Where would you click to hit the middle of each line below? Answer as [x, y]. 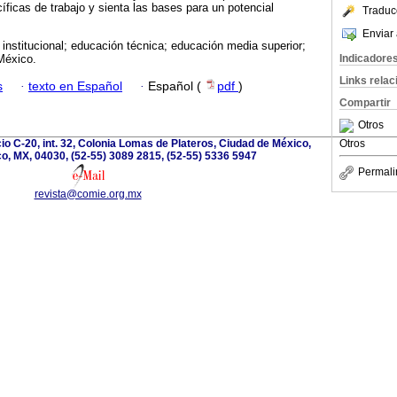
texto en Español [75, 86]
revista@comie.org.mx [88, 194]
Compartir [365, 103]
